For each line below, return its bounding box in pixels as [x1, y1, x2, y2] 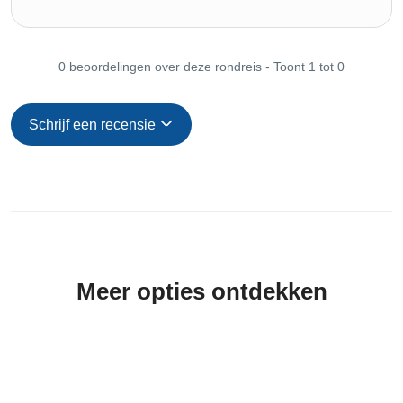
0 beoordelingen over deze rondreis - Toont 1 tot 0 [58, 58, 345, 74]
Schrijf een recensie [29, 116, 159, 132]
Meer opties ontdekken [76, 277, 327, 305]
